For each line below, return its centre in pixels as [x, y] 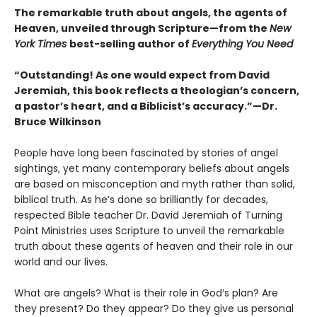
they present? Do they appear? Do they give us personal [154, 308]
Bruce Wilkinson [58, 121]
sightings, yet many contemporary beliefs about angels [152, 168]
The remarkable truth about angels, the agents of [151, 12]
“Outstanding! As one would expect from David [142, 75]
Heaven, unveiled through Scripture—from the [142, 28]
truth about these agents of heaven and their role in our [154, 246]
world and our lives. [61, 261]
